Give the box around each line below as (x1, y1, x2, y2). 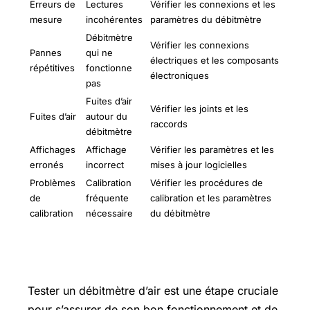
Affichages (30, 143, 75, 155)
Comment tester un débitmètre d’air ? (28, 247, 280, 269)
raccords (150, 118, 188, 129)
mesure (30, 13, 62, 25)
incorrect (86, 158, 124, 170)
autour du (86, 110, 127, 122)
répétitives (30, 62, 75, 73)
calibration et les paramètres (150, 192, 271, 203)
